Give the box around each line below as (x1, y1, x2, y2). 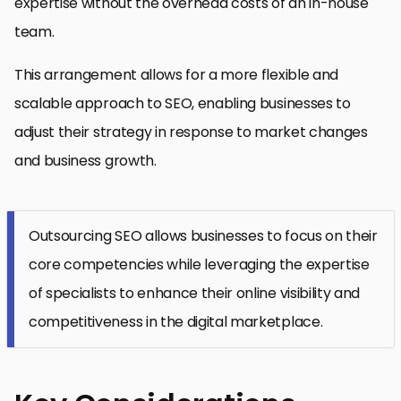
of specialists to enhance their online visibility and (29, 282, 361, 303)
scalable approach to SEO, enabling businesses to (14, 92, 351, 114)
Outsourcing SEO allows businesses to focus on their (29, 225, 378, 246)
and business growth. (14, 149, 157, 171)
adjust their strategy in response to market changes (14, 121, 368, 142)
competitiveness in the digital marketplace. (29, 311, 323, 332)
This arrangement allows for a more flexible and (14, 64, 338, 85)
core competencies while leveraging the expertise (29, 253, 370, 275)
